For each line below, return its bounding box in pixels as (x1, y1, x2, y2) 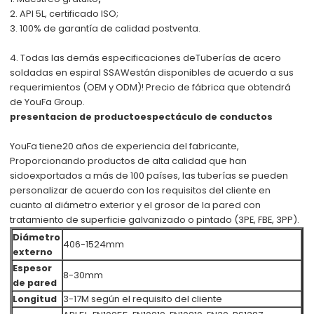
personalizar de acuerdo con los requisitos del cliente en (10, 183, 271, 197)
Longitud (13, 292, 57, 306)
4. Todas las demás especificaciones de (10, 50, 196, 64)
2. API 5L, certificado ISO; (10, 6, 119, 20)
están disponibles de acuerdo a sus (130, 65, 294, 79)
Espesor (13, 261, 53, 275)
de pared (13, 275, 57, 289)
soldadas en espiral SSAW (10, 65, 130, 79)
